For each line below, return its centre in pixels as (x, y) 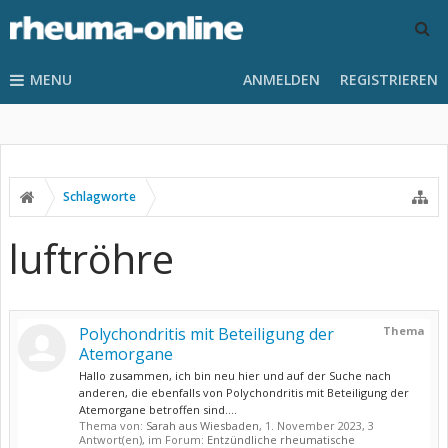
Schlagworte (99, 196)
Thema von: (112, 425)
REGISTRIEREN (389, 79)
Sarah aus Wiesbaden (202, 425)
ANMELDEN (281, 79)
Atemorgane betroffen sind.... (158, 409)
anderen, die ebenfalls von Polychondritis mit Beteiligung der (244, 392)
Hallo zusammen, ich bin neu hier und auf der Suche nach (235, 375)
